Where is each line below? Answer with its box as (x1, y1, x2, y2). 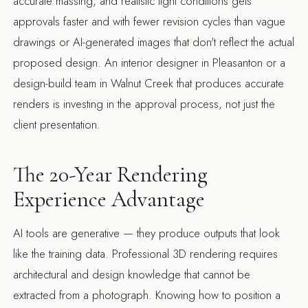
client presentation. (13, 115, 101, 133)
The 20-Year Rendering (13, 160, 208, 188)
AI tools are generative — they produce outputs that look (13, 224, 280, 241)
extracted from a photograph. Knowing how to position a (13, 286, 281, 303)
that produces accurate (173, 74, 285, 91)
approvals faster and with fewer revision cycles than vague (13, 12, 286, 30)
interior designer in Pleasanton (121, 54, 263, 71)
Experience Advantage (13, 185, 206, 212)
